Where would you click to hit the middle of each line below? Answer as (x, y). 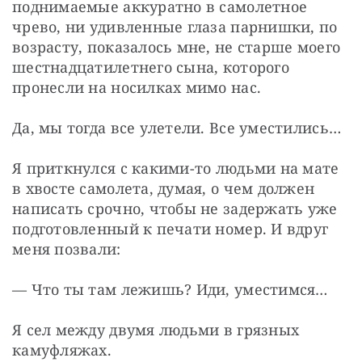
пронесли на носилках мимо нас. (137, 87)
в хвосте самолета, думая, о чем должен (164, 188)
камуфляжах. (62, 349)
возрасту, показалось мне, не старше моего (177, 46)
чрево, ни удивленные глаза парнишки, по (175, 26)
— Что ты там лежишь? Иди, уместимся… (170, 289)
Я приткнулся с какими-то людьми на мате (176, 168)
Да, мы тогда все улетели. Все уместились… (177, 127)
